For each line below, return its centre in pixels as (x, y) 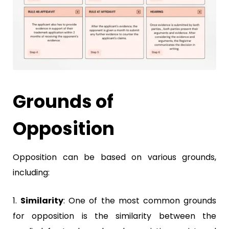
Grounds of (63, 101)
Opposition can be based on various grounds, (114, 157)
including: (31, 172)
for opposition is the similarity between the (114, 216)
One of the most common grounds (141, 200)
